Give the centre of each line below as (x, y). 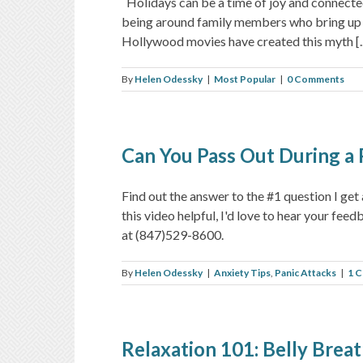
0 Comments (316, 79)
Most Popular (245, 79)
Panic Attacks (305, 272)
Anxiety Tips (242, 272)
